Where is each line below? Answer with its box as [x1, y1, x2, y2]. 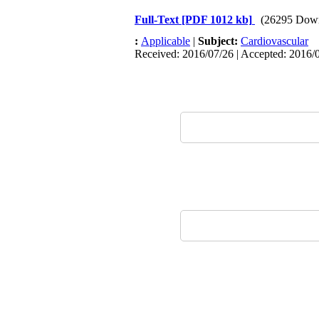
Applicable [141, 35, 190, 47]
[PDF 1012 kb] [182, 14, 252, 26]
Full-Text [135, 14, 182, 26]
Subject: [198, 35, 241, 47]
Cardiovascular [241, 35, 308, 47]
